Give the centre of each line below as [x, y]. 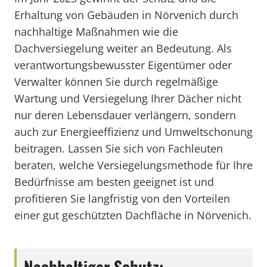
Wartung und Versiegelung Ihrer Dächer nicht [128, 98]
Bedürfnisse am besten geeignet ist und [114, 182]
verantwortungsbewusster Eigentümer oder [123, 65]
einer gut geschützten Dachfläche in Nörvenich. [133, 215]
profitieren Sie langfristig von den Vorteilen [122, 198]
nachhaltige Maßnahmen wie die [96, 32]
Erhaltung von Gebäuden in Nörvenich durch [126, 15]
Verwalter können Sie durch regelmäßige [116, 82]
